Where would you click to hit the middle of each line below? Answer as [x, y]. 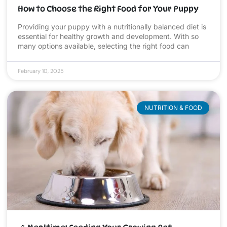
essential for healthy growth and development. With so [108, 36]
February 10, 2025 [41, 71]
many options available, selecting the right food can [103, 46]
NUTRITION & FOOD [173, 107]
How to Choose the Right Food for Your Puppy [108, 9]
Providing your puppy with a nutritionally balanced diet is [112, 26]
